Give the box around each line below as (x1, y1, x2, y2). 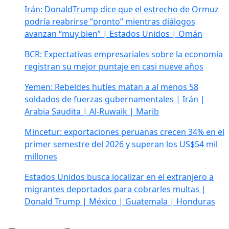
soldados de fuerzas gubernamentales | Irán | (25, 93, 205, 105)
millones (25, 150, 57, 162)
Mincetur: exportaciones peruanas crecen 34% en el (25, 126, 224, 138)
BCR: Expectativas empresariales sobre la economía (25, 48, 223, 60)
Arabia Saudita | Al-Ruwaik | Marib (25, 105, 159, 117)
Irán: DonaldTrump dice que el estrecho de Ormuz (25, 3, 219, 15)
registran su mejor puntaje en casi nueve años (25, 60, 203, 72)
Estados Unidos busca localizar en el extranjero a (25, 171, 214, 182)
